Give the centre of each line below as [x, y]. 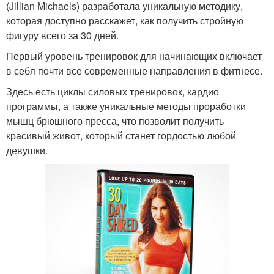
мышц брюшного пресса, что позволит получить [115, 120]
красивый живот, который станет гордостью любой [121, 135]
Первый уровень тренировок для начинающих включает [134, 56]
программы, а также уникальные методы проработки [126, 106]
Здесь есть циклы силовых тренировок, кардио [113, 91]
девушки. [27, 150]
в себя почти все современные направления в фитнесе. [134, 70]
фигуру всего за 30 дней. [62, 35]
